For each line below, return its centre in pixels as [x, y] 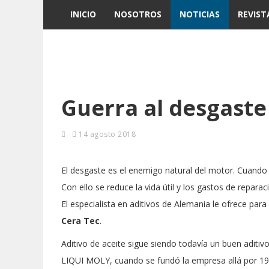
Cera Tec [80, 221]
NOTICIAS [200, 14]
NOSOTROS [138, 14]
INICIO [83, 14]
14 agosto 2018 [106, 134]
